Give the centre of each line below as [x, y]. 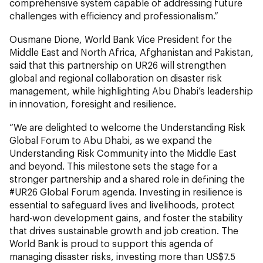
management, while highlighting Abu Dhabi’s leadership [131, 90]
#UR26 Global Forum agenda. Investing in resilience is [126, 191]
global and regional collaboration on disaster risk [116, 77]
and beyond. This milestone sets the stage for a [113, 166]
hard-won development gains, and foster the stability [126, 217]
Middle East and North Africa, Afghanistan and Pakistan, [131, 52]
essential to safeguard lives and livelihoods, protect [122, 204]
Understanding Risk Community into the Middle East [123, 153]
